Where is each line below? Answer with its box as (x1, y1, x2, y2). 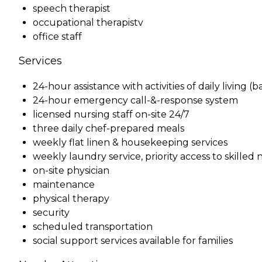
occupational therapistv (33, 16, 143, 28)
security (33, 206, 70, 218)
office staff (33, 30, 82, 42)
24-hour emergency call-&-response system (33, 94, 238, 106)
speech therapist (33, 2, 111, 14)
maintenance (33, 178, 95, 190)
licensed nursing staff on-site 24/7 (33, 108, 189, 120)
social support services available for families (33, 235, 233, 246)
